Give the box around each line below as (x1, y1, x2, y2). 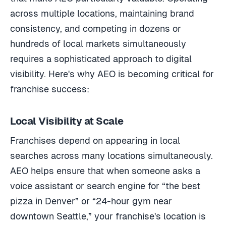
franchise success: (10, 83, 89, 94)
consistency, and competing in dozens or (10, 23, 181, 34)
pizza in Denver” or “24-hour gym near (10, 195, 172, 206)
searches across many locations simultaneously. (10, 150, 213, 161)
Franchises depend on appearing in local (10, 135, 180, 146)
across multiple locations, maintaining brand (10, 8, 194, 19)
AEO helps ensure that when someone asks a (10, 165, 200, 176)
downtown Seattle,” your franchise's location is (10, 210, 206, 221)
